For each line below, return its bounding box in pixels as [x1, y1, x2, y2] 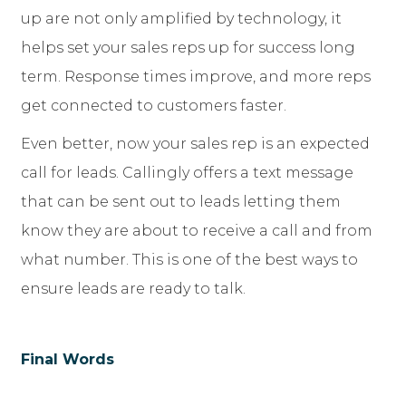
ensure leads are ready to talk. [21, 280, 246, 298]
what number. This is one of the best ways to [21, 251, 358, 269]
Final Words [21, 351, 114, 369]
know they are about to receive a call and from [21, 222, 372, 240]
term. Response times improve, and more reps [21, 68, 371, 86]
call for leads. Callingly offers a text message [21, 164, 353, 182]
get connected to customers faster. [21, 97, 286, 115]
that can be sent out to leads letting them [21, 193, 341, 211]
